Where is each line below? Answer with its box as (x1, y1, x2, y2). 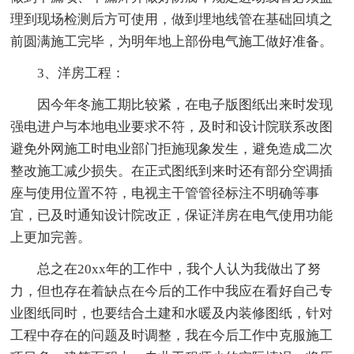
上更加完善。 (10, 230, 92, 246)
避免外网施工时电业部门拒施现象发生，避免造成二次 (10, 141, 333, 157)
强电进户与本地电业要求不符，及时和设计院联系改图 (10, 119, 333, 135)
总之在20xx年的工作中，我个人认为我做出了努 (37, 262, 322, 277)
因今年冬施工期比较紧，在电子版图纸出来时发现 (37, 97, 333, 113)
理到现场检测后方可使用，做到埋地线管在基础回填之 (10, 12, 333, 28)
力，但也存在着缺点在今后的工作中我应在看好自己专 (10, 284, 333, 299)
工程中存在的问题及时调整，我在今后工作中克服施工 (10, 328, 333, 344)
